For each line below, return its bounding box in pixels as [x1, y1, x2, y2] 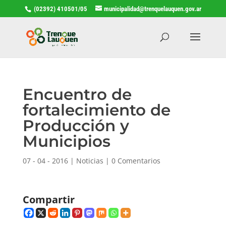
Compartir [22, 192, 75, 206]
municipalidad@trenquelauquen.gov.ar [103, 5, 201, 13]
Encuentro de [22, 84, 132, 104]
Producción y [22, 116, 129, 135]
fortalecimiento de [22, 100, 171, 120]
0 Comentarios [111, 155, 160, 165]
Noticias [76, 155, 103, 165]
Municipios [22, 131, 110, 151]
